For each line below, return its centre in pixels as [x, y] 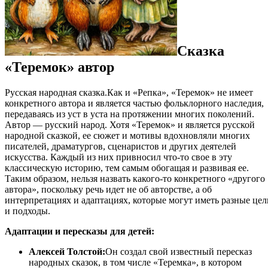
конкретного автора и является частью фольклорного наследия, [134, 103]
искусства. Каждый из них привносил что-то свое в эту [118, 157]
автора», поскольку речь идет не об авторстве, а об [108, 189]
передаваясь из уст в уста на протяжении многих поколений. [130, 114]
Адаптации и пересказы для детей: [80, 231]
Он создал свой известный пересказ [179, 251]
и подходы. [28, 211]
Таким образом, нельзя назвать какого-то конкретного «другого [135, 178]
